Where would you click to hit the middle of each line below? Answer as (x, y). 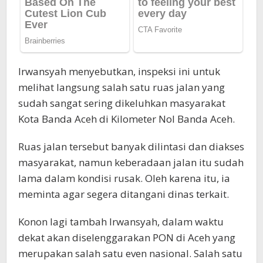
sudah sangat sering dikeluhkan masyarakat (122, 103)
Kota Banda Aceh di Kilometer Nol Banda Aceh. (127, 119)
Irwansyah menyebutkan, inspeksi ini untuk (119, 71)
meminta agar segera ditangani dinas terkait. (124, 194)
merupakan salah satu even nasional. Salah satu (130, 253)
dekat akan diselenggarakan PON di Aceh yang (127, 237)
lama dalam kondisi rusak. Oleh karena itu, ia (124, 178)
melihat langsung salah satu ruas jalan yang (122, 87)
